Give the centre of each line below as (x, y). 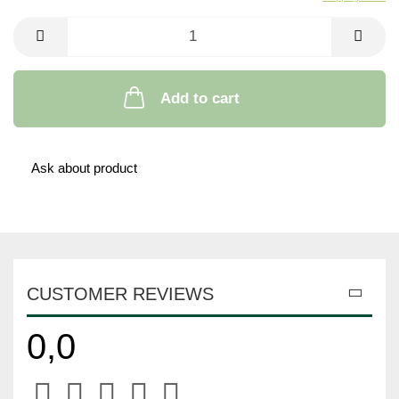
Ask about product (84, 167)
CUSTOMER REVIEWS (120, 293)
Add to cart (199, 98)
